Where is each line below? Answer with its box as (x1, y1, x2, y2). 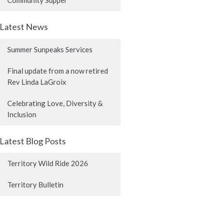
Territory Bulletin (7, 180, 64, 189)
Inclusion (7, 109, 37, 119)
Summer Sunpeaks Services (7, 45, 93, 54)
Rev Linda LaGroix (7, 77, 67, 86)
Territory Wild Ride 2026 (7, 159, 89, 168)
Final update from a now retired (7, 66, 108, 75)
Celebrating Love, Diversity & (7, 98, 103, 108)
